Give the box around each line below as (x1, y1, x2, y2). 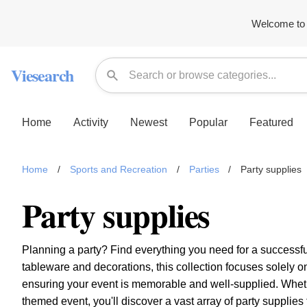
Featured (249, 116, 293, 128)
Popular (189, 116, 228, 128)
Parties (188, 164, 219, 175)
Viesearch (11, 63, 74, 87)
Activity (73, 116, 108, 128)
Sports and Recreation (69, 164, 167, 175)
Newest (130, 116, 167, 128)
